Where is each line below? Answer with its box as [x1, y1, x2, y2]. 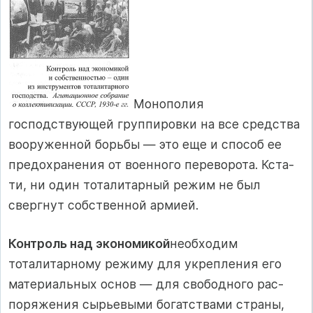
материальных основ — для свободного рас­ [8, 277, 284, 292]
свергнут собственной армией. [8, 197, 198, 212]
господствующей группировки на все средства [8, 116, 300, 131]
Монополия [130, 96, 204, 111]
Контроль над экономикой [8, 236, 170, 252]
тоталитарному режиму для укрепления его [8, 256, 282, 272]
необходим [170, 236, 238, 252]
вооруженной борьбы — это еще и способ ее [8, 136, 282, 152]
